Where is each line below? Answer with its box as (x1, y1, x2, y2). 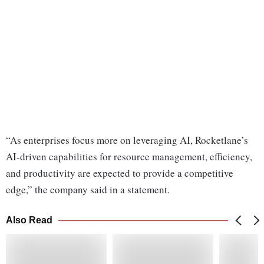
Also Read (6, 215, 52, 226)
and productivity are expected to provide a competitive (6, 166, 233, 180)
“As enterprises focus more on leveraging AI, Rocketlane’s (6, 133, 248, 147)
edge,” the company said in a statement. (6, 183, 173, 197)
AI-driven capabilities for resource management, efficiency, (6, 150, 252, 164)
